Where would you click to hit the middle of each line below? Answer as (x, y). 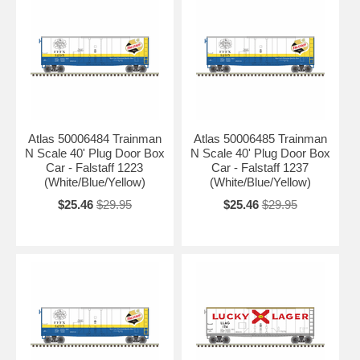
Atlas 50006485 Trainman (260, 138)
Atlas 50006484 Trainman (94, 138)
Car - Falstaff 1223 (95, 167)
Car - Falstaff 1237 (260, 167)
